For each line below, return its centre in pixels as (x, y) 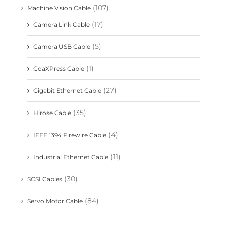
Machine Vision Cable (59, 8)
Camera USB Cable (62, 47)
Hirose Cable (52, 113)
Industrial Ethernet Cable (71, 157)
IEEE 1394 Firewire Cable (70, 135)
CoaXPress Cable (59, 69)
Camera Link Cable (62, 25)
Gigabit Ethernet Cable (67, 91)
